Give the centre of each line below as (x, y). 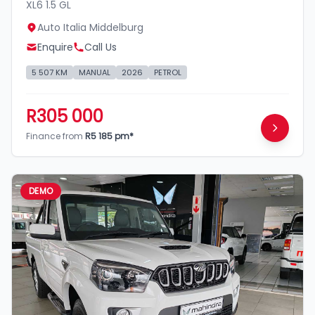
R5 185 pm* (109, 136)
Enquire (55, 47)
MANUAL (95, 72)
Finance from (56, 136)
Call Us (101, 47)
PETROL (168, 72)
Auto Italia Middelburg (90, 27)
